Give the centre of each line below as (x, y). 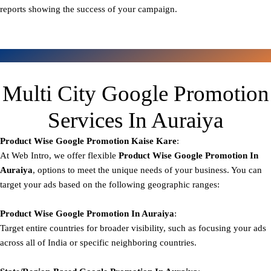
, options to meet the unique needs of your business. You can (147, 170)
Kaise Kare (153, 141)
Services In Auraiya (135, 120)
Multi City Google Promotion (135, 94)
